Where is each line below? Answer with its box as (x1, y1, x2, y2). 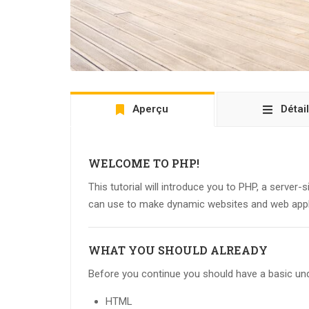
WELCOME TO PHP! (88, 156, 199, 171)
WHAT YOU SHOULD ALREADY (88, 243, 268, 258)
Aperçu (132, 103, 169, 116)
